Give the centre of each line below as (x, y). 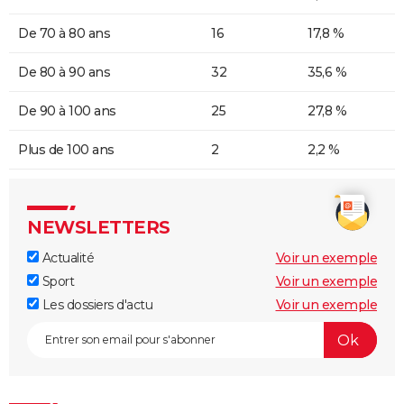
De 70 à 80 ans (64, 34)
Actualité (66, 258)
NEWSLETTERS (99, 228)
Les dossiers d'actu (96, 305)
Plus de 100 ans (66, 150)
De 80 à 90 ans (64, 73)
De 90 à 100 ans (67, 111)
